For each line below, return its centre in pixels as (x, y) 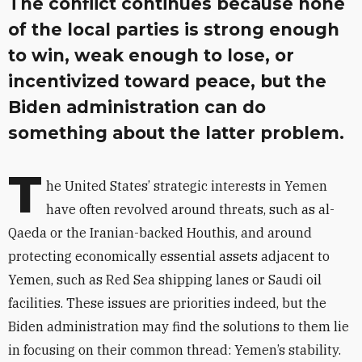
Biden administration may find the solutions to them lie (179, 326)
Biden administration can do (137, 107)
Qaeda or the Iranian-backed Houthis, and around (160, 233)
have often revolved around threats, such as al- (190, 209)
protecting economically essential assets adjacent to (169, 256)
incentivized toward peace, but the (167, 81)
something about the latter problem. (176, 133)
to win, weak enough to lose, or (151, 55)
